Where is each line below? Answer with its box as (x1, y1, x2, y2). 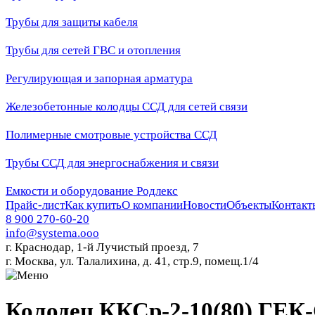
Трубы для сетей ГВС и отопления (6, 44, 181, 57)
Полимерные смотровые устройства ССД (6, 128, 217, 141)
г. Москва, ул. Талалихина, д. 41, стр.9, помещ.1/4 (6, 255, 259, 268)
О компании (122, 198, 183, 212)
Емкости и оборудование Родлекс (6, 184, 178, 198)
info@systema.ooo (6, 226, 99, 240)
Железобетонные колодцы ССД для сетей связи (6, 100, 247, 113)
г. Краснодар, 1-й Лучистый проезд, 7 (6, 240, 199, 254)
